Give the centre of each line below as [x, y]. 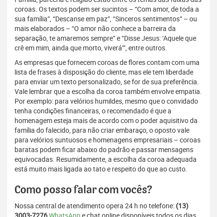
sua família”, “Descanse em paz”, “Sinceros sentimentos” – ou [106, 19]
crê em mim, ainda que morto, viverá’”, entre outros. [91, 48]
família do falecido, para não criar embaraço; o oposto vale [102, 130]
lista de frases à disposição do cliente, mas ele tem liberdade [104, 72]
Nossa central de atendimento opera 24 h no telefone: [95, 206]
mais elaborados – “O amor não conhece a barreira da [95, 29]
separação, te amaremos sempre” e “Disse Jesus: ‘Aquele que [105, 38]
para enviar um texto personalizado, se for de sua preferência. [107, 82]
